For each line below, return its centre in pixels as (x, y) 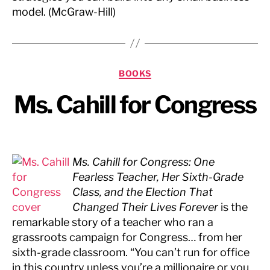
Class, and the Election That (143, 192)
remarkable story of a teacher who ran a (113, 222)
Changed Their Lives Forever (145, 207)
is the (233, 207)
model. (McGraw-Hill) (64, 11)
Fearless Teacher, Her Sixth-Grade (158, 177)
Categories (162, 71)
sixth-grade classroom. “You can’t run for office (131, 252)
